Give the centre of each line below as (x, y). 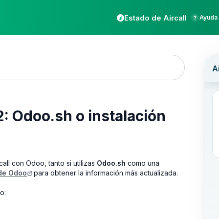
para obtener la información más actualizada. (105, 173)
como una (142, 163)
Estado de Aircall (155, 18)
